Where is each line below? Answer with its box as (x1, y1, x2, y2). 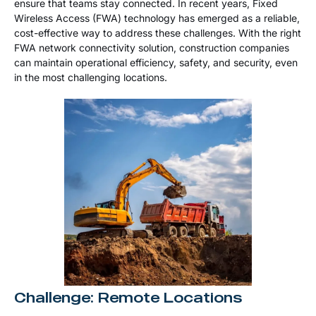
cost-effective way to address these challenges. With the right (14, 26, 301, 39)
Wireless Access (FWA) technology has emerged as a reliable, (14, 11, 300, 24)
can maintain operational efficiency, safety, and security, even (14, 56, 298, 68)
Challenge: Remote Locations (14, 288, 242, 307)
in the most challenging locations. (14, 71, 167, 83)
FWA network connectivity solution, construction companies (14, 41, 289, 54)
